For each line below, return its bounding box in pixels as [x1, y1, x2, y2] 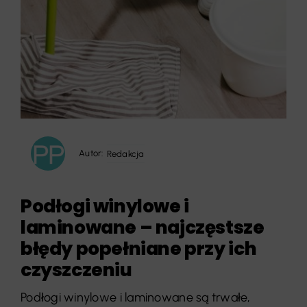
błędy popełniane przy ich [20, 236, 257, 262]
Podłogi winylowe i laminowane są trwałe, [20, 290, 251, 306]
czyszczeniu [20, 257, 132, 283]
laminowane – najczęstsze [20, 214, 265, 241]
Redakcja [106, 148, 145, 159]
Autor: [78, 148, 103, 159]
